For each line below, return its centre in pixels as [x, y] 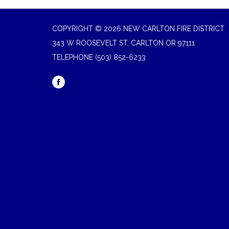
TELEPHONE [73, 57]
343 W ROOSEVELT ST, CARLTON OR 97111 [123, 43]
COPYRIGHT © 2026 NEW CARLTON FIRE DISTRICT [138, 28]
